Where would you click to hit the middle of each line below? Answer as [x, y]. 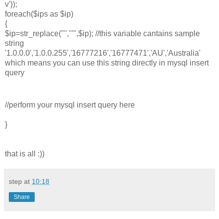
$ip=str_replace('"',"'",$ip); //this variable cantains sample [102, 33]
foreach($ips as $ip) [39, 14]
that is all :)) [25, 153]
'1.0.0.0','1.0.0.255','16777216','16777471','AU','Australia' [105, 53]
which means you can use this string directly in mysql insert [107, 63]
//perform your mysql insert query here [70, 105]
